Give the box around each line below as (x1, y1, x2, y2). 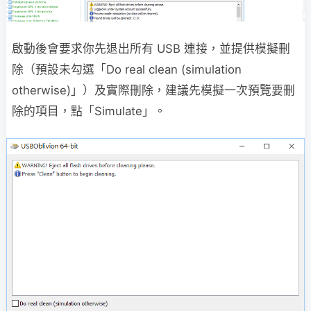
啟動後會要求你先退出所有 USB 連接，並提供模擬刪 (12, 41, 290, 56)
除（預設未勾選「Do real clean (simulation (12, 62, 242, 76)
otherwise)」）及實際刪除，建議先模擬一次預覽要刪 (12, 83, 295, 97)
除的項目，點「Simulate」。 (12, 103, 166, 118)
